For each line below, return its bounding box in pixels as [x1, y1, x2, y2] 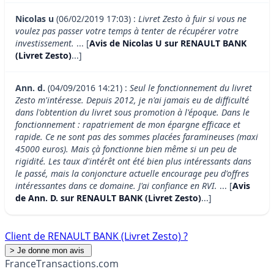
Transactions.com [36, 257, 119, 271]
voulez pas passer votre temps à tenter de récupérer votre [15, 25, 239, 37]
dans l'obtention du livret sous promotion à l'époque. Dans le [15, 106, 250, 119]
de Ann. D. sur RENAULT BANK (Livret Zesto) [15, 192, 201, 204]
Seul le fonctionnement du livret [130, 82, 252, 94]
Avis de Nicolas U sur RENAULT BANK [89, 37, 246, 50]
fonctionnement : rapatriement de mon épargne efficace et [15, 119, 240, 131]
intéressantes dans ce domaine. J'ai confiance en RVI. [15, 180, 217, 192]
